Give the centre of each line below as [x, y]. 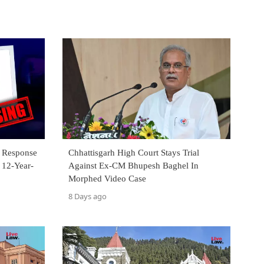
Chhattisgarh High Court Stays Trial [134, 153]
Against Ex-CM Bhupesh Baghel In [133, 166]
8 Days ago [88, 197]
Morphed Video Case [107, 179]
